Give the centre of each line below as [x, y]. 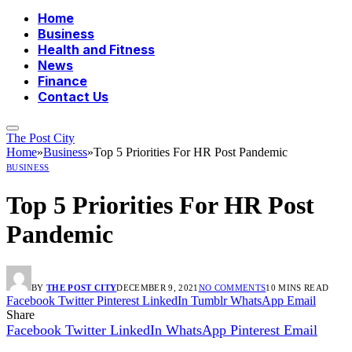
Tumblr [209, 301]
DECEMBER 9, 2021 [158, 288]
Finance [62, 81]
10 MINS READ [297, 288]
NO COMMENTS [232, 288]
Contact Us [73, 97]
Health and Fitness [96, 50]
